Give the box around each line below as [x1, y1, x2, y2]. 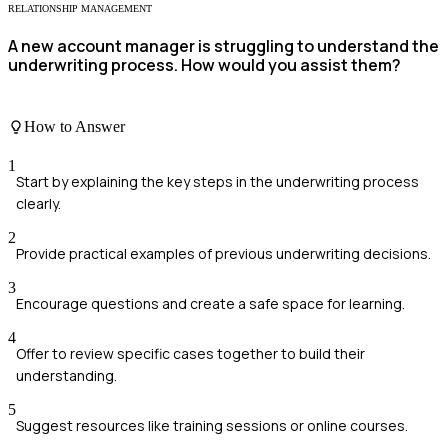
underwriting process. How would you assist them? [8, 53, 401, 76]
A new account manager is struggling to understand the [8, 34, 439, 57]
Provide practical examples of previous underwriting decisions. [16, 243, 431, 263]
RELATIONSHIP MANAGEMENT [8, 2, 152, 14]
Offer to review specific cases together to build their [16, 343, 365, 363]
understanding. [16, 365, 117, 385]
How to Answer [24, 117, 125, 135]
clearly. [16, 193, 61, 213]
